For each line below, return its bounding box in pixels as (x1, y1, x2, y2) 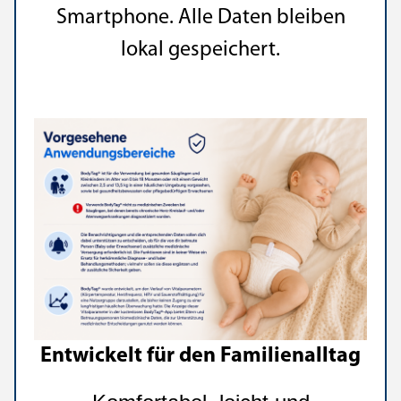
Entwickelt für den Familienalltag (40, 346, 361, 367)
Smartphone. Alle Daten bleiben (55, 7, 346, 29)
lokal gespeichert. (121, 39, 280, 61)
